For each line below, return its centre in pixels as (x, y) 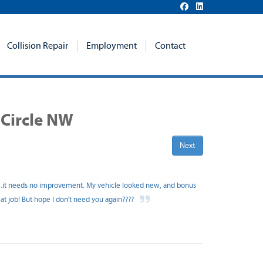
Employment (112, 46)
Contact (170, 46)
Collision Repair (38, 46)
